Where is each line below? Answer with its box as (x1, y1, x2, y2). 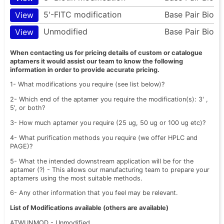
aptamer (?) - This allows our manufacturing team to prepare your (10, 165, 209, 173)
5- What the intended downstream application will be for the (10, 157, 193, 165)
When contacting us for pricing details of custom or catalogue (10, 48, 202, 56)
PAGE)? (10, 142, 32, 150)
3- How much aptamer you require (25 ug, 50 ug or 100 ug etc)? (10, 118, 205, 126)
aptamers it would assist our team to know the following (10, 57, 183, 65)
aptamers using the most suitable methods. (10, 174, 142, 182)
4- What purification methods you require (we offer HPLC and (10, 133, 197, 141)
